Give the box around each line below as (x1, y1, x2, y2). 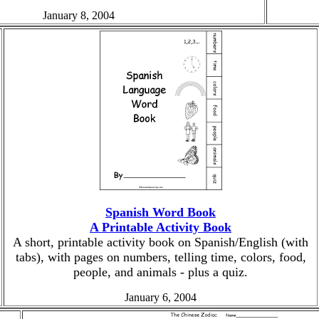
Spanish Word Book (105, 205, 216, 219)
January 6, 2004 (125, 291, 197, 303)
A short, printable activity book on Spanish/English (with (13, 235, 308, 249)
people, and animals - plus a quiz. (73, 265, 248, 279)
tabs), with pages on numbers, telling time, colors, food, (15, 250, 306, 264)
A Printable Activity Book (90, 220, 231, 234)
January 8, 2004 (42, 9, 115, 21)
